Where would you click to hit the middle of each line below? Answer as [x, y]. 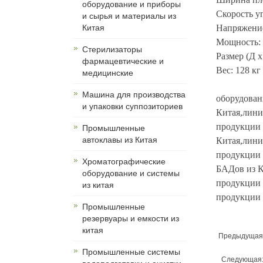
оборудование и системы [131, 173]
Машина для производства [134, 95]
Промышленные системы [131, 252]
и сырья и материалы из [129, 16]
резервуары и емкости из [131, 219]
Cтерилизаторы [112, 50]
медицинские [108, 73]
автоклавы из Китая [120, 140]
